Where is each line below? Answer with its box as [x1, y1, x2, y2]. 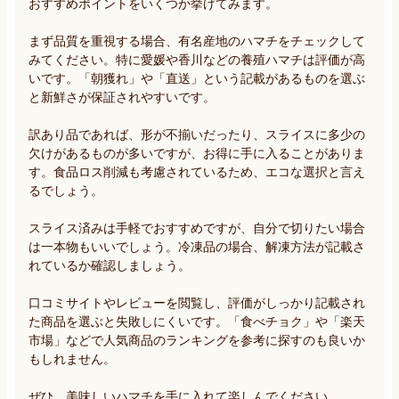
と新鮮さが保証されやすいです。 [28, 89, 216, 104]
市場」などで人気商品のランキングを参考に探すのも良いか [28, 332, 365, 347]
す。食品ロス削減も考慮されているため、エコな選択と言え [28, 164, 365, 179]
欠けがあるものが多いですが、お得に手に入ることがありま [28, 145, 365, 160]
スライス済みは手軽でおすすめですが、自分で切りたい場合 [28, 220, 365, 235]
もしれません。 [28, 351, 116, 366]
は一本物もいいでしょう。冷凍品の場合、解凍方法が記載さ [28, 239, 365, 254]
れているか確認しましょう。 [28, 257, 191, 273]
